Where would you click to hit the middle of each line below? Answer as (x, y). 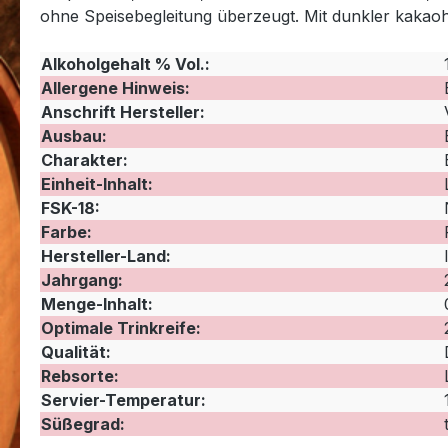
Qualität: (75, 352)
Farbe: (66, 232)
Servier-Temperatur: (123, 400)
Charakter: (84, 160)
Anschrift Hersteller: (122, 112)
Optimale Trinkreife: (120, 328)
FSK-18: (70, 208)
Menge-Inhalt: (96, 304)
